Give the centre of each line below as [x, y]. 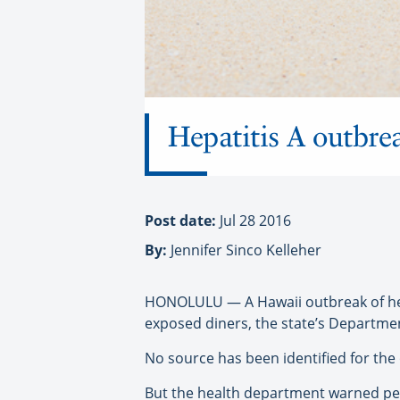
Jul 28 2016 [255, 220]
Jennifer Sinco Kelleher [244, 250]
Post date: [182, 220]
